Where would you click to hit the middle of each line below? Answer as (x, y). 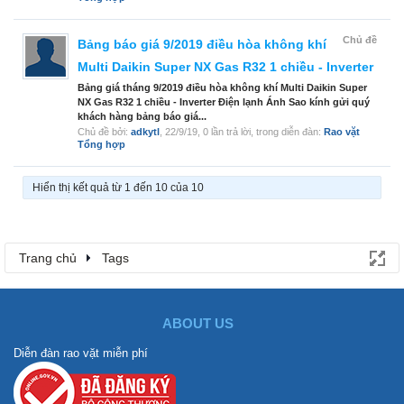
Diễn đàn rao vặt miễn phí (81, 353)
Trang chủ (48, 258)
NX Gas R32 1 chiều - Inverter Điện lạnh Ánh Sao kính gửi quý (224, 102)
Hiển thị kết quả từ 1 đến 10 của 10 (118, 188)
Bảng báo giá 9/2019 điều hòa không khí (202, 45)
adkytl (145, 132)
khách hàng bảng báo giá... (142, 117)
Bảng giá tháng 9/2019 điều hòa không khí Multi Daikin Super (222, 88)
